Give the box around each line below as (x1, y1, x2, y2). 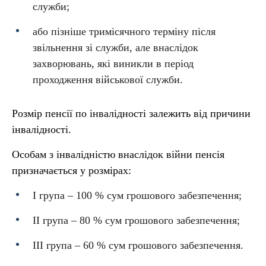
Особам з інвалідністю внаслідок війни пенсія (12, 148, 224, 160)
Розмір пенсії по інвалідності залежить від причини (12, 107, 251, 119)
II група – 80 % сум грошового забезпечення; (33, 214, 240, 226)
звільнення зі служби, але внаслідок (33, 42, 198, 53)
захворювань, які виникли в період (33, 58, 194, 69)
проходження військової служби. (33, 74, 183, 85)
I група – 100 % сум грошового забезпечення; (33, 189, 242, 201)
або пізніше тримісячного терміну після (33, 26, 216, 37)
